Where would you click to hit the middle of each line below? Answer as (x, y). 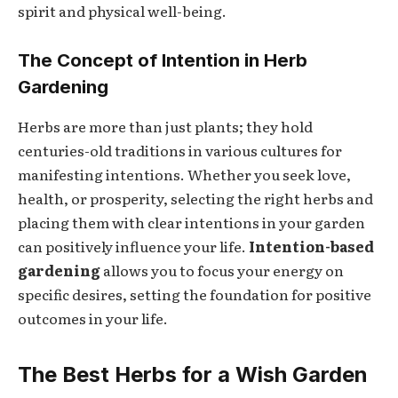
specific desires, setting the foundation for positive (195, 294)
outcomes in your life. (93, 318)
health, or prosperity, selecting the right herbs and (195, 198)
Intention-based (311, 246)
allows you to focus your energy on (222, 270)
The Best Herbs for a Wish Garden (193, 375)
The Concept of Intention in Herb (163, 60)
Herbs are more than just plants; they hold (165, 126)
